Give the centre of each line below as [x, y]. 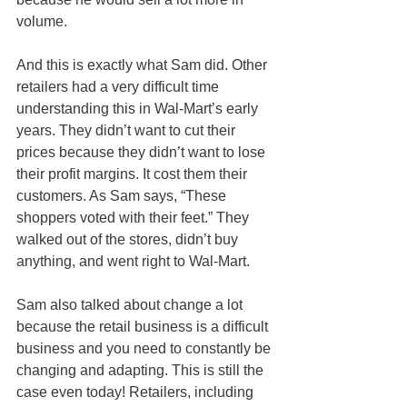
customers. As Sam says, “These [123, 195]
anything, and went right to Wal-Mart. [133, 261]
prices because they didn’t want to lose [143, 152]
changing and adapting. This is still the [142, 370]
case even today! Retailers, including [137, 392]
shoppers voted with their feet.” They [134, 217]
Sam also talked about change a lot [131, 304]
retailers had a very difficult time [119, 86]
